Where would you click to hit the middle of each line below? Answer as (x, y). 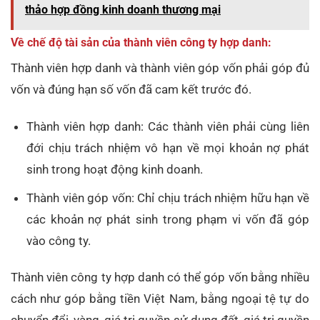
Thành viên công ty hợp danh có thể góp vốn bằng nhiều (160, 277)
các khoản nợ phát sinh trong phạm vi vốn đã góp (168, 220)
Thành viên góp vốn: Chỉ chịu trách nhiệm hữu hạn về (168, 198)
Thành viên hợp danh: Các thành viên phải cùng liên (168, 127)
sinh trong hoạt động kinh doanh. (115, 170)
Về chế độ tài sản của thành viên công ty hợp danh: (141, 43)
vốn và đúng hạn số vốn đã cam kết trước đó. (131, 90)
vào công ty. (59, 241)
